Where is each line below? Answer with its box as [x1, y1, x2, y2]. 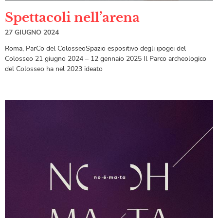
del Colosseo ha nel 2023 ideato [5, 64, 103, 74]
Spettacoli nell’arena [5, 10, 140, 26]
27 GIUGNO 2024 [5, 28, 59, 37]
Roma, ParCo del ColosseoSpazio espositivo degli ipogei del [5, 44, 186, 54]
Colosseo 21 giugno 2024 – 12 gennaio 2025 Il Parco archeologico [5, 54, 206, 64]
